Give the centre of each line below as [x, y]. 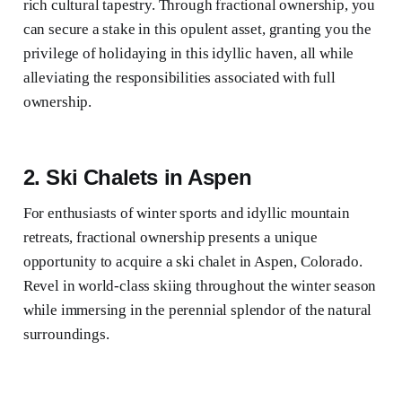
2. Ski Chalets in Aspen [137, 178]
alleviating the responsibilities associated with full [179, 78]
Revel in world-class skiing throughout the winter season [200, 286]
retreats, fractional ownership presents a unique [170, 238]
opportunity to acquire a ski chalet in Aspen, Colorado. [192, 262]
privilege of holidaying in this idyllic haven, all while [188, 54]
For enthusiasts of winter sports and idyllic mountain [186, 214]
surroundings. [66, 335]
